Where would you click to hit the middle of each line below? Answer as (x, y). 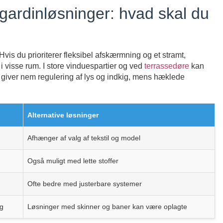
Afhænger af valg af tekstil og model (84, 138)
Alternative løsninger (63, 115)
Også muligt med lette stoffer (73, 161)
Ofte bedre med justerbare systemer (85, 184)
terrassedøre (167, 66)
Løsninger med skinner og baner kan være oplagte (107, 207)
